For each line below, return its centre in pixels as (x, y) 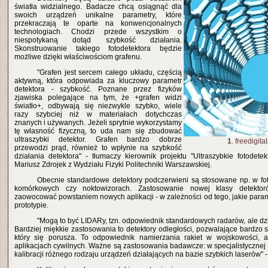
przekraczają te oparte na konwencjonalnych (98, 23)
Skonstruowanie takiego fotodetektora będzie (98, 48)
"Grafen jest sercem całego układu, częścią (109, 72)
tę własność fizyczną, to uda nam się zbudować (98, 131)
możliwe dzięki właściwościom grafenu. (78, 57)
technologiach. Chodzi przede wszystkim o (98, 32)
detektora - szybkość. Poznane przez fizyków (98, 89)
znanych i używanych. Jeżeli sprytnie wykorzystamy (98, 123)
